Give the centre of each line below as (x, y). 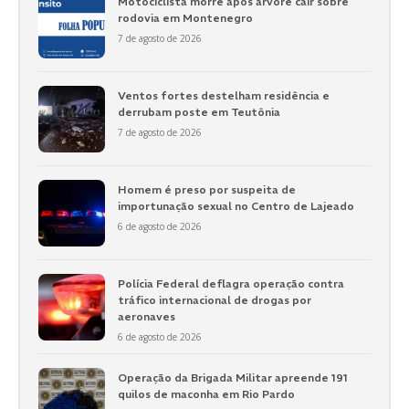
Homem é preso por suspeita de (206, 190)
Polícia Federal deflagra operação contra (231, 283)
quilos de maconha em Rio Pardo (206, 393)
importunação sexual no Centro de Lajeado (236, 206)
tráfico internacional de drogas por (214, 299)
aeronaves (146, 316)
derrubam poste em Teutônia (199, 112)
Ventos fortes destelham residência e (223, 96)
